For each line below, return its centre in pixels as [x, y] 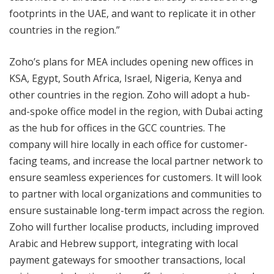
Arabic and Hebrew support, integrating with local [124, 243]
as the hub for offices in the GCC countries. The [117, 128]
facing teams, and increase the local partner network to [136, 161]
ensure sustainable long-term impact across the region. [137, 210]
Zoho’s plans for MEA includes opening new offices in [131, 61]
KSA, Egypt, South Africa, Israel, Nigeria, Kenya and [125, 78]
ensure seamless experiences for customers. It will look [135, 177]
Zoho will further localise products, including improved [134, 227]
